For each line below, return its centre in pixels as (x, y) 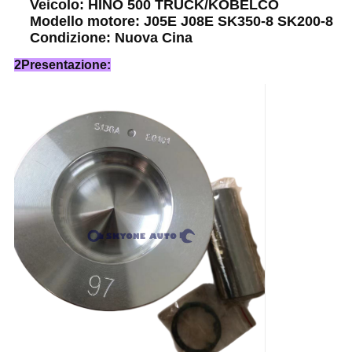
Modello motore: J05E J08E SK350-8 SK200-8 (181, 22)
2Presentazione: (62, 65)
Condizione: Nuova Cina (111, 38)
